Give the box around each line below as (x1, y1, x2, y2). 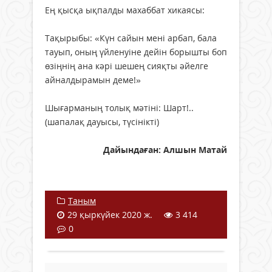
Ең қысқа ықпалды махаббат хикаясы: (45, 4, 205, 16)
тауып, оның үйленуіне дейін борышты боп (45, 46, 227, 58)
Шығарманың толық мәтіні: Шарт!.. (45, 102, 194, 114)
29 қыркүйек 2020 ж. (67, 209, 152, 221)
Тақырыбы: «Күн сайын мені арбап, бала (45, 32, 217, 44)
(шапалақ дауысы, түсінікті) (45, 116, 161, 128)
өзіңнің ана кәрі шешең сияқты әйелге (45, 60, 208, 72)
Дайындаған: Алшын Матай (103, 144, 227, 156)
